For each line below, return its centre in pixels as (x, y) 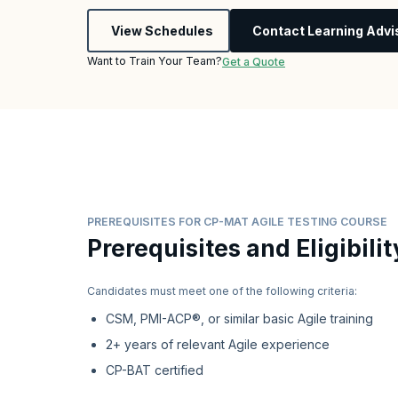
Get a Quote (254, 61)
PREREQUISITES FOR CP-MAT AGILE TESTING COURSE (237, 221)
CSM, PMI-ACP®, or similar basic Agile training (239, 318)
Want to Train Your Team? (155, 60)
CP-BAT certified (155, 370)
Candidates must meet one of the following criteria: (222, 291)
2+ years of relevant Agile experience (218, 344)
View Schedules (162, 30)
